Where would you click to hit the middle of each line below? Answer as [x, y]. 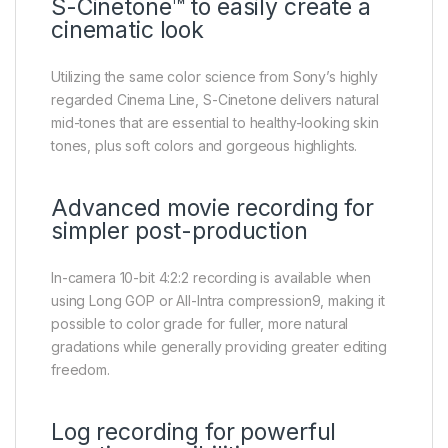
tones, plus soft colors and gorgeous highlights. [204, 146]
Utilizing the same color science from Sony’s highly [214, 77]
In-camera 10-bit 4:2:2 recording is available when [211, 278]
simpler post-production [179, 231]
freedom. [80, 370]
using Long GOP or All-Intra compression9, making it [218, 301]
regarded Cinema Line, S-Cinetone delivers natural [215, 100]
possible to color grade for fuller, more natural [200, 324]
